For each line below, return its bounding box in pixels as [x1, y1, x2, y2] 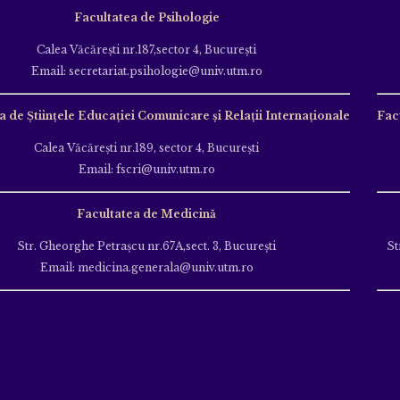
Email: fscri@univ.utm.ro [78, 162, 215, 176]
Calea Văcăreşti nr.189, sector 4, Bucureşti [34, 140, 259, 154]
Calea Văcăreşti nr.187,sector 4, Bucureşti [37, 42, 256, 56]
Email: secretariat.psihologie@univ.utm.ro [30, 63, 262, 78]
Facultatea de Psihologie [73, 10, 220, 24]
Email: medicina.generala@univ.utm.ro [39, 260, 254, 274]
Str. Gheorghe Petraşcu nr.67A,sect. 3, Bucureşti [17, 238, 276, 253]
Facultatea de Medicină [77, 206, 216, 221]
